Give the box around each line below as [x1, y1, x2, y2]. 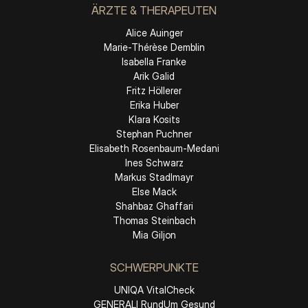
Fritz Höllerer [126, 85, 181, 96]
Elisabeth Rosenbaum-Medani [89, 142, 219, 154]
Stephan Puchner [116, 128, 192, 140]
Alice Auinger [125, 27, 183, 38]
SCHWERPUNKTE [109, 261, 199, 274]
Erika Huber [129, 99, 179, 111]
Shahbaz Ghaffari [115, 200, 193, 212]
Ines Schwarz [124, 157, 184, 168]
